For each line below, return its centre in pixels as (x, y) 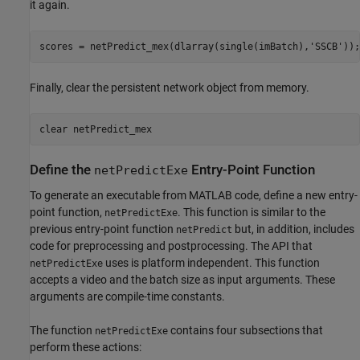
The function (62, 330)
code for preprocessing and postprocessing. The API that (171, 245)
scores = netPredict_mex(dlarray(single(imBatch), (174, 46)
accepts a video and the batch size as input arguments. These (182, 279)
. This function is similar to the (252, 212)
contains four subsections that (245, 330)
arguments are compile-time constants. (127, 296)
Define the (62, 170)
